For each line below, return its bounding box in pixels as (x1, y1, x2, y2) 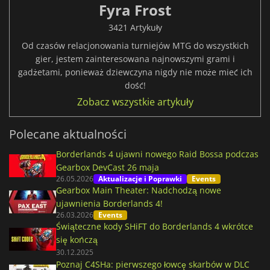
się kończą (56, 234, 98, 246)
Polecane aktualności (9, 126, 127, 143)
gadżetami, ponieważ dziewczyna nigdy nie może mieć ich (17, 66, 253, 78)
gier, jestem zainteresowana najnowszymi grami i (35, 53, 235, 65)
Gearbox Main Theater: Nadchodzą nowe (56, 184, 221, 196)
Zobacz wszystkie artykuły (77, 95, 193, 109)
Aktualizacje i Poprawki (98, 174, 182, 184)
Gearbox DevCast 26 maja (56, 162, 159, 174)
